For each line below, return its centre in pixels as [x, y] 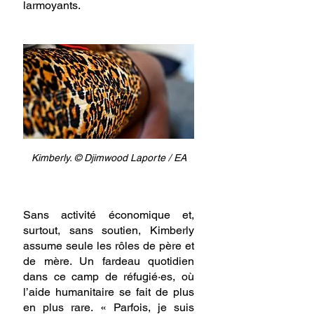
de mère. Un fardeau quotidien [109, 261]
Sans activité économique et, [109, 215]
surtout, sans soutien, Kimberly [109, 231]
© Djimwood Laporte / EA [130, 158]
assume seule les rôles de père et [109, 246]
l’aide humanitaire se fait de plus [109, 292]
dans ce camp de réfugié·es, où [109, 277]
